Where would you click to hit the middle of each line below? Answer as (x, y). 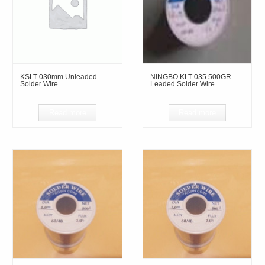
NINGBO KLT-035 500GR (190, 77)
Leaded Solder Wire (182, 84)
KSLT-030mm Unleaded (59, 77)
